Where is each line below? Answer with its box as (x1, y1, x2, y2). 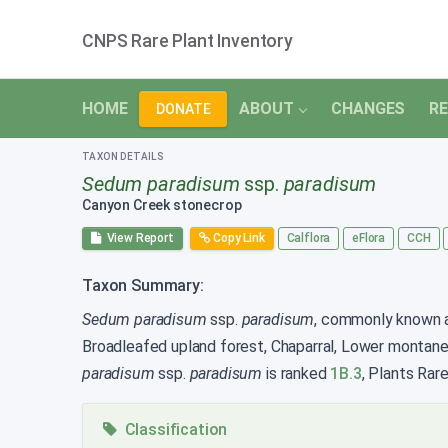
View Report (100, 230, 174, 245)
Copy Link (210, 230, 265, 245)
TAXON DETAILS (82, 151, 164, 163)
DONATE (156, 100, 211, 117)
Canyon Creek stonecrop (82, 197, 242, 214)
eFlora (352, 230, 386, 245)
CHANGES (331, 99, 406, 119)
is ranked (262, 364, 331, 384)
